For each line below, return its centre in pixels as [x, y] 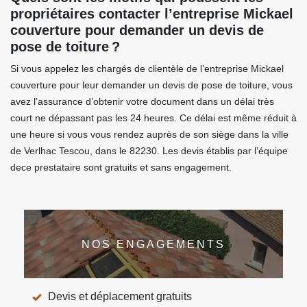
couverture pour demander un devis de [137, 30]
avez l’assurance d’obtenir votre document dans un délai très [142, 101]
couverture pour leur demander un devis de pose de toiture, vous [151, 85]
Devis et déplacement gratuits [120, 296]
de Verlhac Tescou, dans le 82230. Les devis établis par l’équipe [149, 151]
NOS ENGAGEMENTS [153, 244]
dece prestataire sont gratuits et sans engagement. [121, 167]
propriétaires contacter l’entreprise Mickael [152, 14]
